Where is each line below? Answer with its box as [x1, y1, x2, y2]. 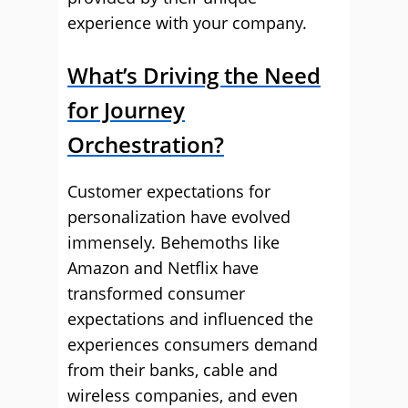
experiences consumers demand [67, 333, 318, 355]
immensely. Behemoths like [67, 231, 280, 253]
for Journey [67, 95, 185, 125]
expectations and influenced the [67, 308, 313, 330]
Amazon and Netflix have [67, 257, 259, 279]
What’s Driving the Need [67, 60, 321, 90]
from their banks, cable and [67, 359, 278, 381]
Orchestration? [67, 129, 224, 159]
